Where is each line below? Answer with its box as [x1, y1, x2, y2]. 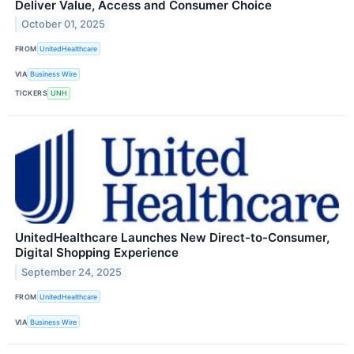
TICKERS [15, 88, 48, 98]
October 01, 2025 [21, 18, 106, 31]
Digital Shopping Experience [15, 245, 179, 261]
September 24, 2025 [21, 265, 122, 278]
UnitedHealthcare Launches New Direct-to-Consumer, [15, 230, 330, 246]
